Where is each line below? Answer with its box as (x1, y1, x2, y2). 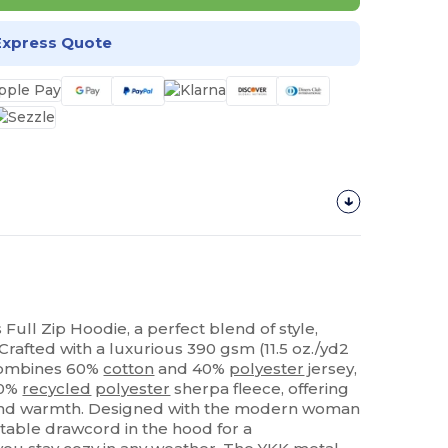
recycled (22, 379, 92, 398)
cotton (103, 359, 155, 378)
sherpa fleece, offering (170, 379, 350, 398)
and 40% (154, 359, 230, 378)
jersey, (304, 359, 358, 378)
